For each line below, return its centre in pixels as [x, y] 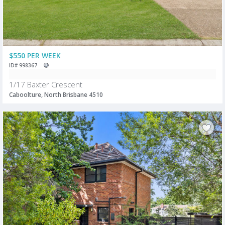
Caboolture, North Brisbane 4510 [56, 94]
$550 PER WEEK [35, 55]
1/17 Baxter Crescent [46, 84]
